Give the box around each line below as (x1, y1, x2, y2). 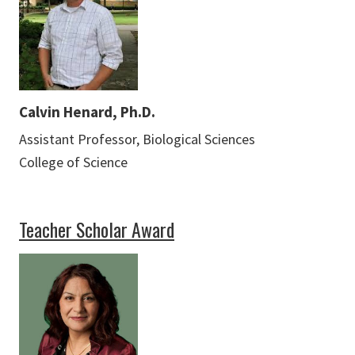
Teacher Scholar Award (19, 216, 174, 244)
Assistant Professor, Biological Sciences (19, 130, 255, 149)
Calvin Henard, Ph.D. (19, 102, 155, 122)
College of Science (19, 153, 128, 172)
